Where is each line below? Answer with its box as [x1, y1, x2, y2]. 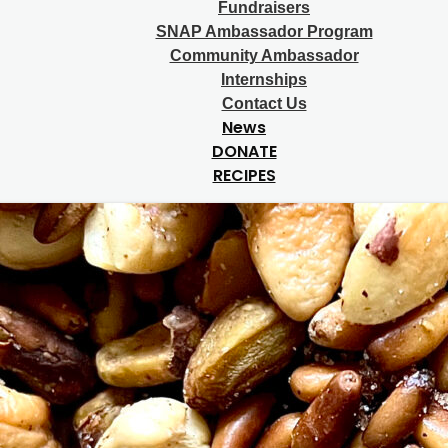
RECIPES [212, 164, 276, 187]
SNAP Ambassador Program [155, 23, 373, 40]
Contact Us [221, 95, 307, 112]
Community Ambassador [169, 47, 359, 64]
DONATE [211, 140, 277, 163]
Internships [221, 71, 307, 88]
